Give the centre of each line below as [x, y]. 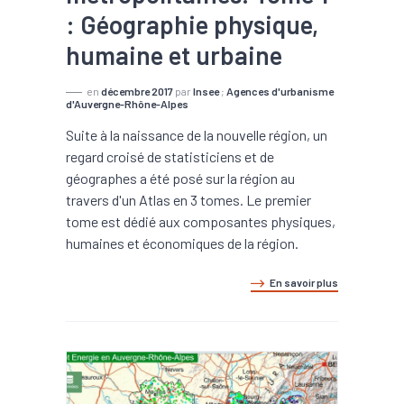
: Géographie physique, [192, 24]
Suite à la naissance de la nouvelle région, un [197, 135]
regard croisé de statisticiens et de [170, 156]
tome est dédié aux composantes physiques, [201, 221]
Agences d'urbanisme [280, 91]
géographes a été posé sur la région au [180, 178]
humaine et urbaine [174, 55]
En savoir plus [304, 282]
